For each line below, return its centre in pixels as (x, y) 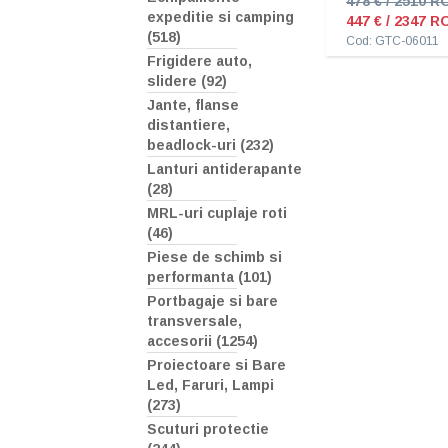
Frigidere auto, (199, 61)
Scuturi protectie (208, 429)
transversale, (194, 321)
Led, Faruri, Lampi (210, 385)
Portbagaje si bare (212, 301)
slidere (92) (187, 81)
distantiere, (188, 125)
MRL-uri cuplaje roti (217, 213)
